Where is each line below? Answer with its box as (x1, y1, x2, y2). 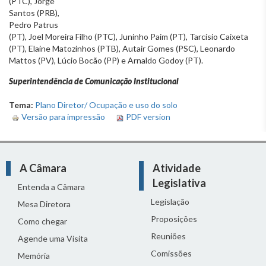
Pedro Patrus (9, 20, 58, 30)
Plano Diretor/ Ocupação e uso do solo (35, 100, 178, 110)
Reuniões (151, 231, 186, 242)
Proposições (151, 214, 197, 224)
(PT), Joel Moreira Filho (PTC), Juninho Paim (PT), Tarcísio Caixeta (9, 31, 248, 42)
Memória (18, 251, 50, 261)
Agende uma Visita (18, 233, 88, 244)
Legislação (151, 197, 189, 207)
